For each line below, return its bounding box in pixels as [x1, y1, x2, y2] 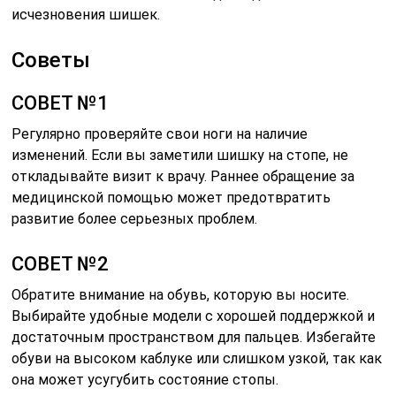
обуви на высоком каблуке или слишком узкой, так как [11, 350, 383, 368]
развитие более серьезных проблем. [11, 210, 258, 228]
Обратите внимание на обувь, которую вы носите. [11, 286, 350, 304]
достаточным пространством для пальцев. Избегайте [11, 329, 377, 346]
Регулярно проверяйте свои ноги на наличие [11, 126, 308, 143]
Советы [11, 48, 91, 73]
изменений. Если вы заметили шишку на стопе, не [11, 147, 349, 164]
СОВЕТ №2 [11, 253, 110, 276]
